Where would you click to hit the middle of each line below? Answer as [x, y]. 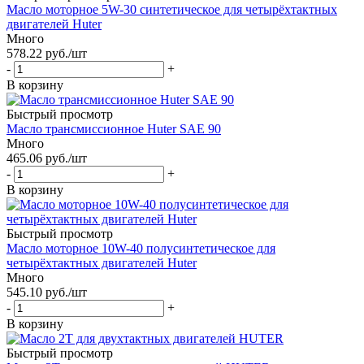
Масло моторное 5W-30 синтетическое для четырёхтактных [172, 9]
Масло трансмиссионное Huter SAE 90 [114, 128]
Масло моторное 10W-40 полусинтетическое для [141, 248]
